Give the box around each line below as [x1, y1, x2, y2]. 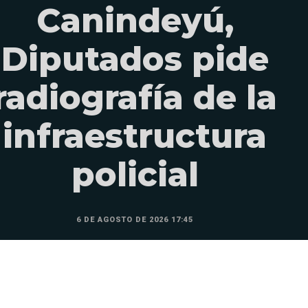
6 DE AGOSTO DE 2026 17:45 [76, 215, 193, 225]
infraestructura [3, 116, 267, 157]
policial [71, 155, 199, 195]
